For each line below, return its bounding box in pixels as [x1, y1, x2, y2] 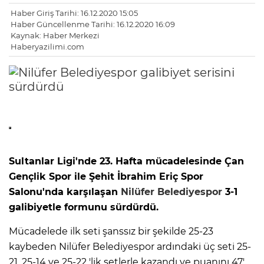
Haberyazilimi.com [11, 42, 84, 52]
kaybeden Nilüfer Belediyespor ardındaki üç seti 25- [9, 241, 251, 253]
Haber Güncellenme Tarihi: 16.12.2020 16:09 [11, 19, 175, 29]
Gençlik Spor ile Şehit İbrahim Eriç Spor [9, 171, 203, 183]
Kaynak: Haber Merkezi [11, 31, 100, 41]
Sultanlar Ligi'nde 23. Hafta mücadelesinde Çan [9, 156, 244, 167]
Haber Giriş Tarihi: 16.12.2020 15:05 [11, 8, 138, 18]
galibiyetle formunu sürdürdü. [9, 202, 159, 213]
